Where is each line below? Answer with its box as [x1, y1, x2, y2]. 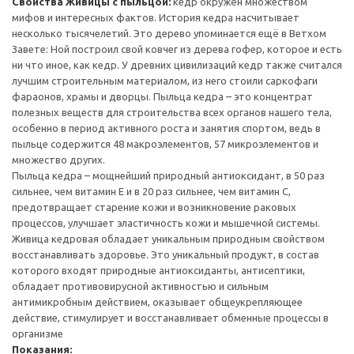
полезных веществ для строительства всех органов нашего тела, [12, 107, 332, 118]
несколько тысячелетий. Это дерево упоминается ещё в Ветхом [12, 28, 326, 39]
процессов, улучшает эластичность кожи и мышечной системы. [12, 217, 320, 228]
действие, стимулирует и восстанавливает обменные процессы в [12, 312, 329, 323]
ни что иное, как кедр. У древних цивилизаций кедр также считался [12, 59, 342, 70]
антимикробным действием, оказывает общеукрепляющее [12, 296, 303, 307]
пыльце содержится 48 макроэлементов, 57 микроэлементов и [12, 138, 318, 149]
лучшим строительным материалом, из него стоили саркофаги [12, 75, 318, 86]
